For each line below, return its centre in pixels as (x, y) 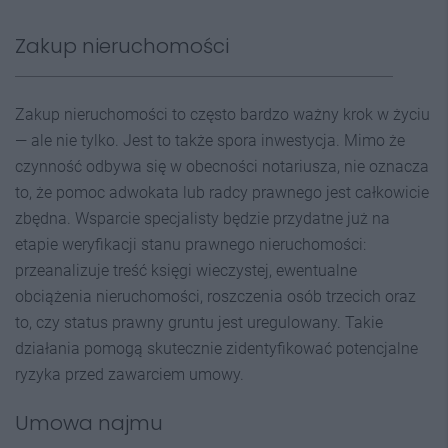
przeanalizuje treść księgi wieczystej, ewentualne (186, 270)
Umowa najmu (89, 422)
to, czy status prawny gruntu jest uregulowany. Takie (199, 322)
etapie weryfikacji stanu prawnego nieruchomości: (190, 244)
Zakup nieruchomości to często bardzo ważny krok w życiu (222, 114)
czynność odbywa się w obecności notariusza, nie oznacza (222, 166)
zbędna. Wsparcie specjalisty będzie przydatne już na (202, 218)
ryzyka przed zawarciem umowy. (129, 374)
